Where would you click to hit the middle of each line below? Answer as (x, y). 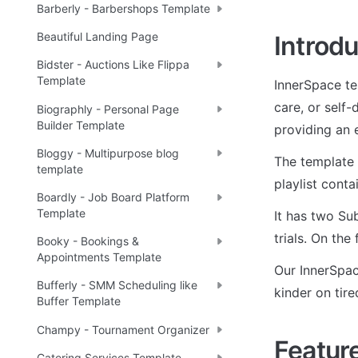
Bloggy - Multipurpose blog (108, 153)
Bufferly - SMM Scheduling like (117, 285)
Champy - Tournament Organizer (123, 329)
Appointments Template (99, 257)
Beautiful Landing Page (97, 37)
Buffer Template (79, 301)
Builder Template (81, 125)
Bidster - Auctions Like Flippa (113, 65)
